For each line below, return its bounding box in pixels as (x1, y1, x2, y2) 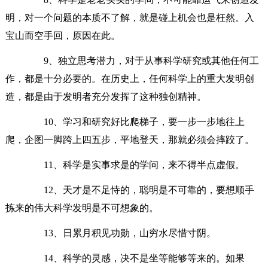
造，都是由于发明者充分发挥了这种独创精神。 (5, 91, 206, 102)
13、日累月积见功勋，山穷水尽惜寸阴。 (24, 227, 216, 238)
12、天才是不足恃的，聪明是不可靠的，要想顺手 (24, 184, 254, 195)
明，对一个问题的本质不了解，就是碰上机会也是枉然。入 (5, 12, 254, 23)
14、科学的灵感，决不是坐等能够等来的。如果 (24, 252, 245, 263)
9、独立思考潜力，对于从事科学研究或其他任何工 (24, 55, 259, 66)
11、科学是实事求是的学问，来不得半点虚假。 (24, 159, 245, 170)
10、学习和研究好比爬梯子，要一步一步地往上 (24, 116, 245, 127)
